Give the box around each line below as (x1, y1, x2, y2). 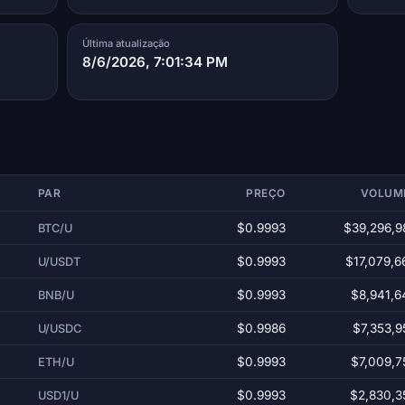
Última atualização (82, 36, 171, 50)
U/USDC (37, 321, 81, 335)
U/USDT (37, 254, 80, 268)
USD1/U (37, 388, 79, 402)
